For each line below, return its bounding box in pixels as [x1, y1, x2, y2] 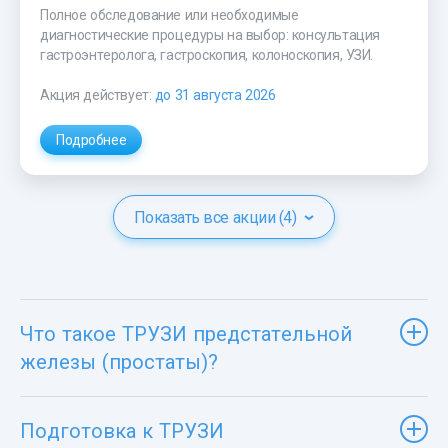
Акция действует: [40, 86, 155, 103]
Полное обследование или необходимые [40, 6, 299, 23]
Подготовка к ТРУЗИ [20, 418, 224, 443]
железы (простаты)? [20, 349, 218, 374]
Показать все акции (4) [133, 207, 297, 227]
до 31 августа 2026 [154, 86, 276, 103]
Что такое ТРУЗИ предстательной [20, 321, 352, 346]
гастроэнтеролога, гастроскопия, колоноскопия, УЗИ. [40, 46, 373, 63]
